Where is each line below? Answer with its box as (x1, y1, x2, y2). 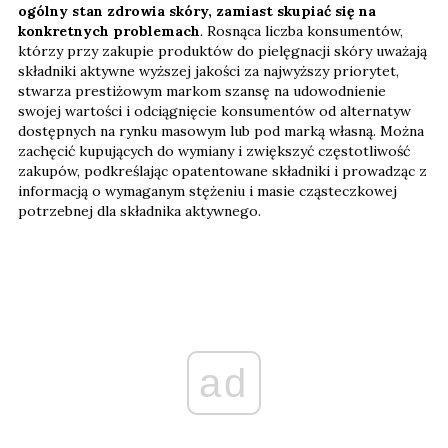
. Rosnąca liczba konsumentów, (200, 21, 403, 40)
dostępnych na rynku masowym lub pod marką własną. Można (18, 121, 424, 140)
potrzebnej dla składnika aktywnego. (18, 201, 261, 220)
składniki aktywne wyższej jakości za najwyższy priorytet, (18, 61, 399, 80)
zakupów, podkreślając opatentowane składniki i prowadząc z (18, 161, 427, 180)
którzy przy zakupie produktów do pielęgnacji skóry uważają (18, 41, 427, 60)
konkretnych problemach (18, 21, 200, 40)
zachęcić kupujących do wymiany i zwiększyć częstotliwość (18, 141, 410, 160)
